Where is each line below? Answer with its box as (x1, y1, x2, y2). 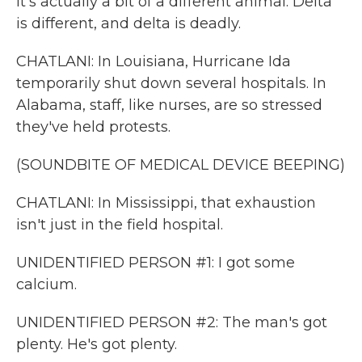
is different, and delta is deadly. (16, 15, 241, 32)
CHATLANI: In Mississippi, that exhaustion (16, 194, 316, 212)
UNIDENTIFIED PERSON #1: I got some (16, 254, 295, 271)
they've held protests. (16, 118, 170, 136)
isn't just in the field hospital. (16, 216, 223, 234)
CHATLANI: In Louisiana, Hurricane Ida (16, 53, 291, 70)
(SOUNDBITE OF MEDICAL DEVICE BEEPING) (16, 156, 345, 174)
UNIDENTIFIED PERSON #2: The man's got (16, 314, 327, 331)
